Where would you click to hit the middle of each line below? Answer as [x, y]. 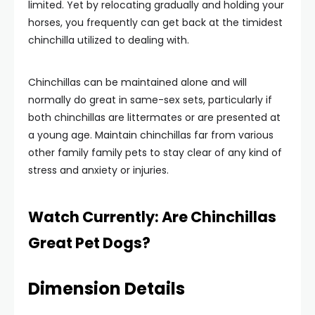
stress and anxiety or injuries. [98, 170]
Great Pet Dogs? [89, 243]
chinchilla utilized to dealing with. [109, 40]
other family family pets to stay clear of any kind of [155, 152]
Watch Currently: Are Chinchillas [152, 217]
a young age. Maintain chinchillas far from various [151, 135]
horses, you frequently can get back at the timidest [155, 22]
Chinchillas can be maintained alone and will [137, 82]
